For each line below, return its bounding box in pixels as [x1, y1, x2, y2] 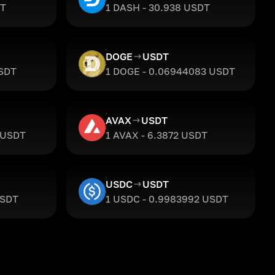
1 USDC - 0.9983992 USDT [106, 193, 228, 205]
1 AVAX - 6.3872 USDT [106, 129, 207, 141]
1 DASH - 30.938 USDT [106, 1, 210, 14]
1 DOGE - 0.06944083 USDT [106, 65, 235, 77]
